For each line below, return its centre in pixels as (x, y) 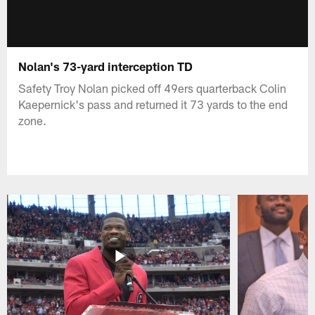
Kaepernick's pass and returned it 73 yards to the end (153, 104)
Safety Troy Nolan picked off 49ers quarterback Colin (153, 88)
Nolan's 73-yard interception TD (106, 66)
